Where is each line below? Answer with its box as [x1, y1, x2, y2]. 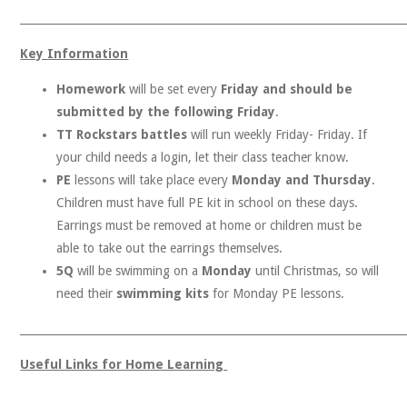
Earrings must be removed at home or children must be [56, 218, 362, 233]
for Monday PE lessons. [209, 286, 345, 301]
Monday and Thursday [228, 173, 372, 187]
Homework [56, 82, 130, 96]
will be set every [129, 82, 222, 96]
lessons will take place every [71, 173, 229, 187]
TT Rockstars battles [56, 127, 192, 142]
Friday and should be [221, 82, 353, 96]
